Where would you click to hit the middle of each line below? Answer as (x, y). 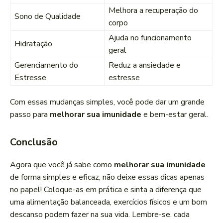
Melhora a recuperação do (153, 11)
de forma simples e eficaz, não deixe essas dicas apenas (107, 177)
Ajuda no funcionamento (150, 38)
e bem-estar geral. (175, 115)
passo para (30, 115)
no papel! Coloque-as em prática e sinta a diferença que (106, 190)
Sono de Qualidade (48, 17)
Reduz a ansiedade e (145, 65)
